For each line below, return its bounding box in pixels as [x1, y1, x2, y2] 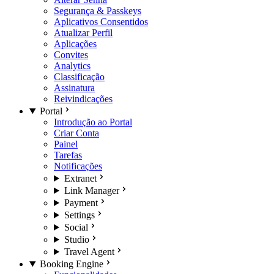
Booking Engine [39, 259, 103, 269]
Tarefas [54, 150, 82, 160]
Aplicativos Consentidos [54, 17, 148, 27]
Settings [64, 210, 95, 220]
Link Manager [64, 185, 119, 196]
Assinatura [54, 83, 95, 93]
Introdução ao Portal [54, 117, 132, 127]
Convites [54, 50, 88, 60]
